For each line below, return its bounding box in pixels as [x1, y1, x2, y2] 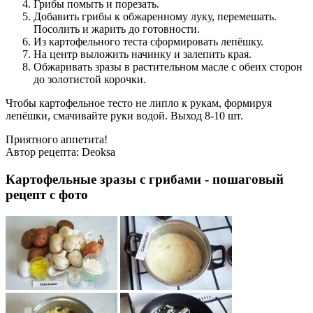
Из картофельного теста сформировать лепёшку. [34, 36, 263, 48]
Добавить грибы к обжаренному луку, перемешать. [34, 10, 277, 23]
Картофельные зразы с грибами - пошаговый [6, 172, 284, 187]
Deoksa [82, 146, 115, 159]
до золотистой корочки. [34, 73, 146, 86]
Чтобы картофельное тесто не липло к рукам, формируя [6, 97, 272, 110]
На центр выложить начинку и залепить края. [34, 48, 252, 61]
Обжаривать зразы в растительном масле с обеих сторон [34, 61, 303, 73]
